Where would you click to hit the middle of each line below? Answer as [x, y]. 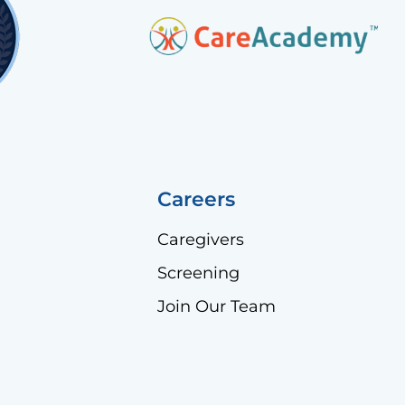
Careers [196, 199]
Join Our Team [216, 306]
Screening [198, 273]
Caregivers [200, 239]
